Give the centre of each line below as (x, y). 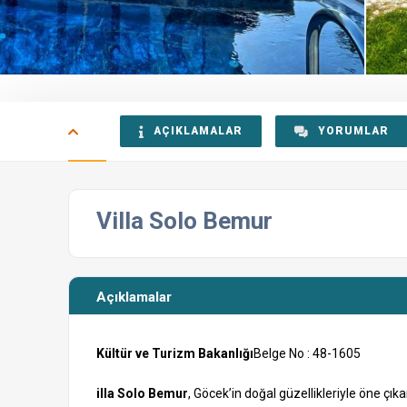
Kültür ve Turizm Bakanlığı (175, 353)
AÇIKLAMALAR (198, 131)
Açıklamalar (134, 297)
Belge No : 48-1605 (307, 353)
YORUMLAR (353, 131)
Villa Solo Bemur (184, 221)
